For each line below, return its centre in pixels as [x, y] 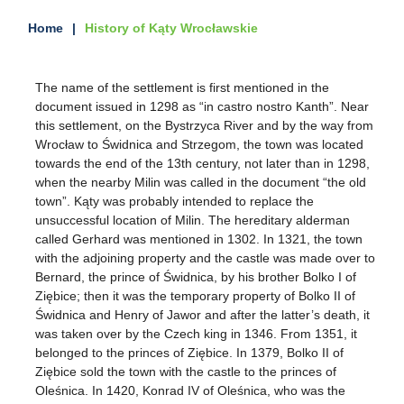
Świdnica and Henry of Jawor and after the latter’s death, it [203, 315]
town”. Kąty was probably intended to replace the [175, 202]
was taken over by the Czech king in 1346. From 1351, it [197, 334]
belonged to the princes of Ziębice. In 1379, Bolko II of [190, 353]
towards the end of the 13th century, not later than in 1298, [203, 164]
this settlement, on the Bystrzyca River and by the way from [205, 126]
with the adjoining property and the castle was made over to [206, 258]
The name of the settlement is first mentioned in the [183, 88]
